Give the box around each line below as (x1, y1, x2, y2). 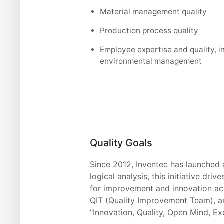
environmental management (100, 56, 202, 66)
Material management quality (100, 6, 207, 16)
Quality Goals (90, 137, 153, 149)
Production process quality (100, 25, 199, 35)
